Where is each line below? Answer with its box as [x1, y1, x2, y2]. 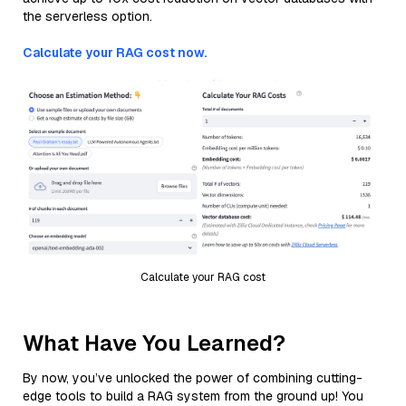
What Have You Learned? [23, 328, 285, 357]
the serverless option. [23, 8, 152, 24]
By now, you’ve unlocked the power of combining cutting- [23, 369, 362, 386]
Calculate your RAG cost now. [23, 44, 207, 61]
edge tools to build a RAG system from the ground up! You [23, 387, 363, 404]
